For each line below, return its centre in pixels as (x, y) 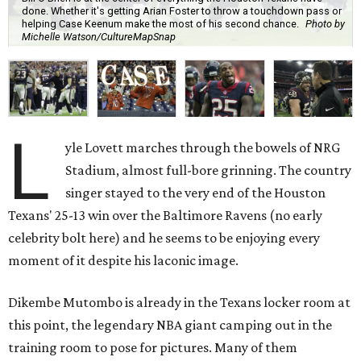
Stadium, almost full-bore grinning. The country (209, 170)
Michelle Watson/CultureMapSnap (99, 37)
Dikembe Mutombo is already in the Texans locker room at (179, 302)
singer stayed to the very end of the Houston (196, 192)
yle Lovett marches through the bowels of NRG (203, 147)
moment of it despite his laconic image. (123, 260)
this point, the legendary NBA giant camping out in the (170, 324)
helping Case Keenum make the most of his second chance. (160, 24)
